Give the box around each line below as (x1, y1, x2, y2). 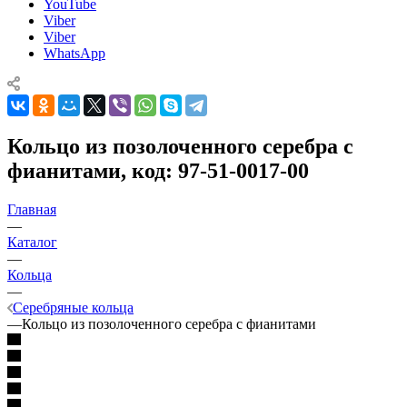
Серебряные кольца (13, 299, 134, 315)
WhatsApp (44, 45, 105, 61)
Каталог (7, 233, 57, 250)
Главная (7, 201, 56, 217)
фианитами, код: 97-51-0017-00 (7, 158, 309, 183)
